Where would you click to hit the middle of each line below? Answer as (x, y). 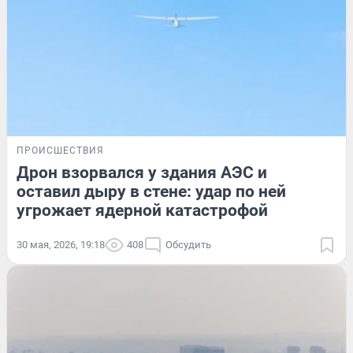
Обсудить (188, 244)
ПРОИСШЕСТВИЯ (60, 150)
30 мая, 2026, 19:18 (61, 244)
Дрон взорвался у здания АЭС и (142, 172)
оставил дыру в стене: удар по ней (151, 191)
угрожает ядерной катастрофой (142, 210)
